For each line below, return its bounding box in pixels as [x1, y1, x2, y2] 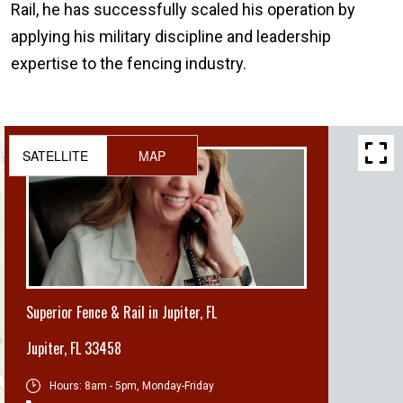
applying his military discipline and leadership [11, 26, 331, 46]
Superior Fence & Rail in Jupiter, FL [26, 300, 217, 323]
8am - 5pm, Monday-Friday [85, 379, 215, 392]
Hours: [49, 379, 85, 392]
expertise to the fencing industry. [11, 53, 246, 73]
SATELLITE [22, 146, 88, 165]
